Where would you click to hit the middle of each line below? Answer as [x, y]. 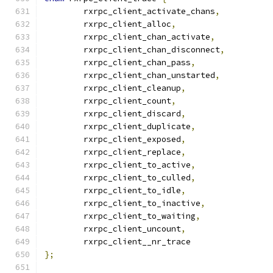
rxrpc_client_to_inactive [142, 203]
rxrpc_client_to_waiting [140, 216]
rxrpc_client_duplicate [137, 126]
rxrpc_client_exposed [132, 139]
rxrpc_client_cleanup [132, 88]
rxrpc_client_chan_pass [137, 62]
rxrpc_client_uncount [132, 229]
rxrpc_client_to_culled [137, 178]
